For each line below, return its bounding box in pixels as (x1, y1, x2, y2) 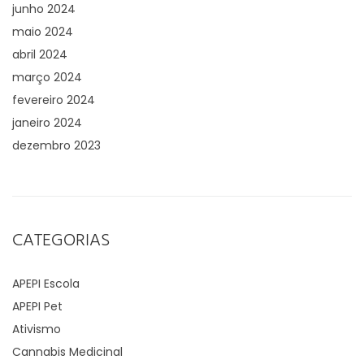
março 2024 (12, 68, 82, 85)
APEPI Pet (12, 297, 63, 314)
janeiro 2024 (12, 114, 82, 131)
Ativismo (12, 320, 61, 337)
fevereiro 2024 (12, 91, 95, 108)
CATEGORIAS (12, 226, 110, 255)
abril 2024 (12, 45, 67, 63)
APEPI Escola (12, 275, 80, 292)
